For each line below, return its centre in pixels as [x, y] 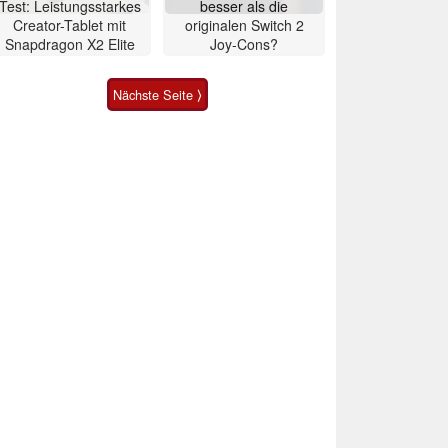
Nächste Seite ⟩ [157, 94]
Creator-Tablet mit [70, 24]
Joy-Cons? [244, 43]
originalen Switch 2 [244, 24]
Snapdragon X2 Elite [70, 43]
